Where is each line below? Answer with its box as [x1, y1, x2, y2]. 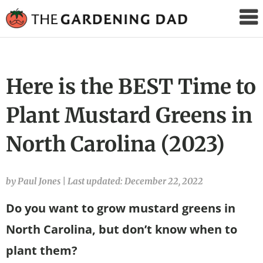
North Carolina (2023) [6, 130, 225, 157]
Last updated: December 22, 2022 [68, 175, 203, 187]
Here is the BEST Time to [6, 73, 256, 100]
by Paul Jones [6, 175, 62, 187]
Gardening [191, 26, 262, 45]
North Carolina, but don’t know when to [6, 221, 237, 237]
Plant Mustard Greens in [6, 102, 252, 129]
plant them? [6, 242, 77, 258]
